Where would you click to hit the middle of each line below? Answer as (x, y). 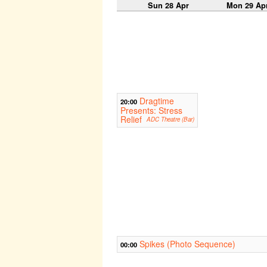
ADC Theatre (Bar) (170, 119)
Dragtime (157, 101)
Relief (131, 119)
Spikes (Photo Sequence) (187, 244)
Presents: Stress (151, 111)
